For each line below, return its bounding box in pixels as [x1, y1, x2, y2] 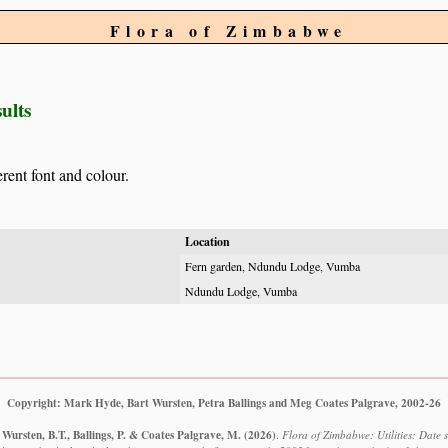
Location [185, 233, 230, 250]
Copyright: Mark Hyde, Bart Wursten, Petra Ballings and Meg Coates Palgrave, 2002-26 [7, 393, 441, 411]
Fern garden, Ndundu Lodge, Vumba [185, 258, 360, 274]
